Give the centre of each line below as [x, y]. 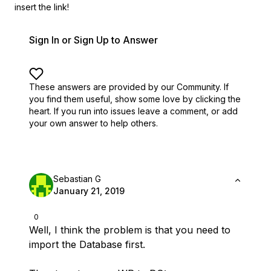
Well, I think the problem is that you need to [130, 230]
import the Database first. [87, 244]
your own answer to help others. [93, 123]
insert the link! [42, 7]
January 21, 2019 [89, 191]
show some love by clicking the [178, 99]
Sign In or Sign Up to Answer [93, 40]
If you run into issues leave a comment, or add [146, 111]
